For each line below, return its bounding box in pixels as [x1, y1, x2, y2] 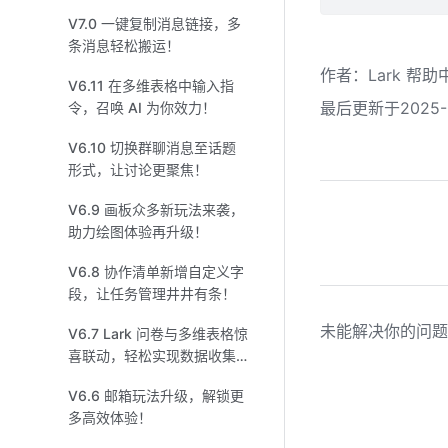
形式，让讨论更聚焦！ [68, 161, 208, 178]
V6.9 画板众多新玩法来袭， [68, 201, 244, 218]
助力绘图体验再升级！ [68, 223, 208, 240]
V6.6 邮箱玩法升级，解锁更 [68, 387, 244, 404]
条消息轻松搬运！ [68, 37, 180, 54]
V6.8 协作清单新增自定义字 [68, 263, 244, 280]
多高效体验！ [68, 409, 152, 426]
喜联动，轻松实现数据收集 [68, 347, 236, 364]
